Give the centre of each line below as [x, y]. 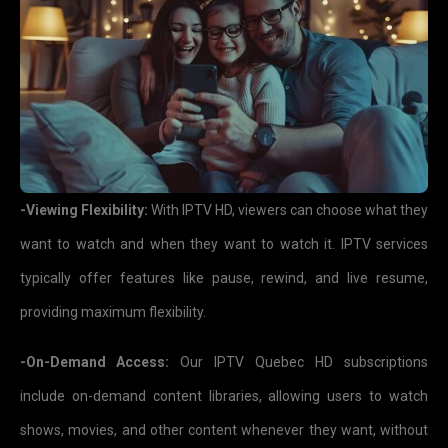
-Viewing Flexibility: [84, 209]
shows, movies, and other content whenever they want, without [224, 429]
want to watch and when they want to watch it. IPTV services [224, 243]
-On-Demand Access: [94, 361]
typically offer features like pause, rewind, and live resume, [224, 277]
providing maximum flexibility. [113, 311]
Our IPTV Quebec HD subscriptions [298, 361]
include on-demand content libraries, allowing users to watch [224, 395]
